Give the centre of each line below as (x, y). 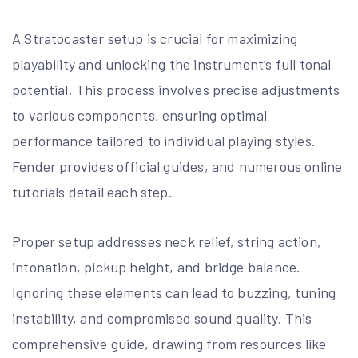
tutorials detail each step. (92, 191)
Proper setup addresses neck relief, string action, (167, 241)
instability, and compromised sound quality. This (162, 318)
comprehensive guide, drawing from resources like (169, 343)
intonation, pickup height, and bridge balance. (157, 267)
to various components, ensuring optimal (140, 115)
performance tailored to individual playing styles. (164, 140)
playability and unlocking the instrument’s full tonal (172, 64)
